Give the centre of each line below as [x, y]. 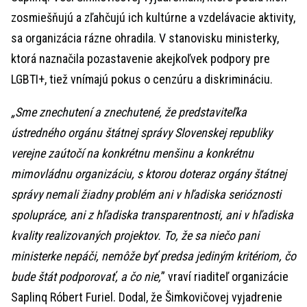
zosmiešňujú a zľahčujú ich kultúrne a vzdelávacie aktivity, [153, 17]
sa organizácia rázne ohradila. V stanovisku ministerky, [145, 38]
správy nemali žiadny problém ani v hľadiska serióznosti [146, 194]
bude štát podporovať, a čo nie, [86, 277]
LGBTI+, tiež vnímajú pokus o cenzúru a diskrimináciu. [142, 79]
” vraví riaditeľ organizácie [225, 277]
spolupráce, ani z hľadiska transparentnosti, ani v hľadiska [152, 215]
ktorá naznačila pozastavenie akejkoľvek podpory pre [140, 59]
